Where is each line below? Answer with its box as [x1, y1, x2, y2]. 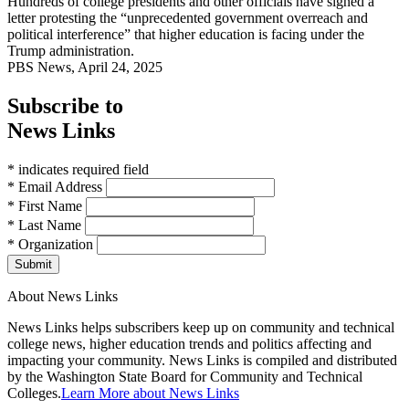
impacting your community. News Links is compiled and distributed [7, 352, 397, 369]
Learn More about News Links [61, 385, 239, 402]
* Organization [7, 236, 93, 253]
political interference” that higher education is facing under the [7, 26, 364, 43]
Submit [15, 257, 52, 272]
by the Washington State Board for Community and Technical [7, 369, 362, 385]
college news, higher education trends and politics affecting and [7, 336, 372, 352]
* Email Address [7, 179, 106, 195]
